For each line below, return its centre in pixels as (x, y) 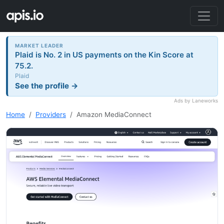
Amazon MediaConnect (114, 115)
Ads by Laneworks (196, 101)
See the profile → (47, 85)
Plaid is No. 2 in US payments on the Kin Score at (104, 54)
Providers (51, 115)
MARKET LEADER (39, 45)
